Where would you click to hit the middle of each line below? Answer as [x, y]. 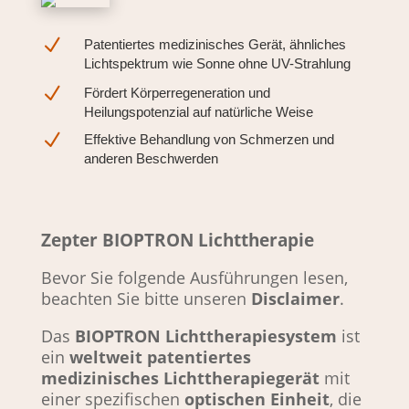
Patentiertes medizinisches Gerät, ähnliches [215, 45]
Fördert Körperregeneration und [177, 93]
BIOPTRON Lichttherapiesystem [205, 336]
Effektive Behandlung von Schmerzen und [209, 140]
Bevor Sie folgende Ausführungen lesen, [194, 278]
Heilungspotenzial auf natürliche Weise [198, 112]
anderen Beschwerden [151, 159]
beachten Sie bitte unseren [146, 299]
